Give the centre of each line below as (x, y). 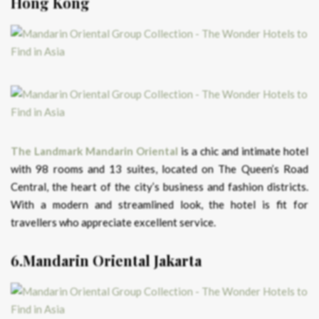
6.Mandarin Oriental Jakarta (106, 261)
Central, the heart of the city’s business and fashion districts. (159, 187)
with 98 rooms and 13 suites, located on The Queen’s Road (159, 169)
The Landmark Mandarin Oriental (94, 151)
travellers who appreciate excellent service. (113, 223)
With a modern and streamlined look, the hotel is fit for (159, 205)
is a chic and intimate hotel (243, 151)
